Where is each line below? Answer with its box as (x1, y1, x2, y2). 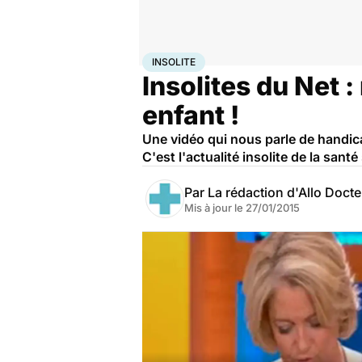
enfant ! (142, 99, 239, 131)
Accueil (142, 53, 176, 65)
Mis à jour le (184, 201, 246, 214)
